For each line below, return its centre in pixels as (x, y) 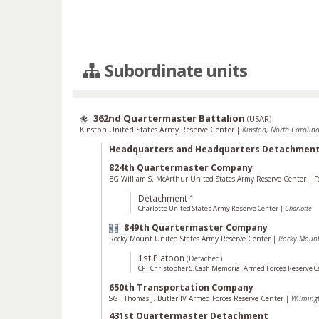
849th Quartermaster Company (196, 228)
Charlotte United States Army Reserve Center (209, 208)
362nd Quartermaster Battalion (169, 118)
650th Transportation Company (181, 287)
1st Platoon (161, 258)
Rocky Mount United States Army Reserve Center (191, 239)
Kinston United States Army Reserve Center (158, 130)
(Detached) (204, 258)
